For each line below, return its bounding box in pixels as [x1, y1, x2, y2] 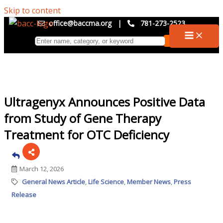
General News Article [22, 177, 85, 186]
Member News [127, 177, 171, 186]
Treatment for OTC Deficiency [4, 126, 169, 143]
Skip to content [4, 5, 61, 16]
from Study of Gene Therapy [4, 110, 161, 126]
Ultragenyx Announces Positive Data [4, 94, 205, 110]
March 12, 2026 [19, 164, 64, 173]
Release [11, 190, 36, 199]
